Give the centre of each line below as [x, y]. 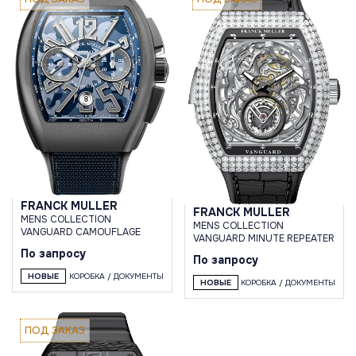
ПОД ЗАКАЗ [55, 331]
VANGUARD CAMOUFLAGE [81, 232]
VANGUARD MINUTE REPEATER [263, 238]
